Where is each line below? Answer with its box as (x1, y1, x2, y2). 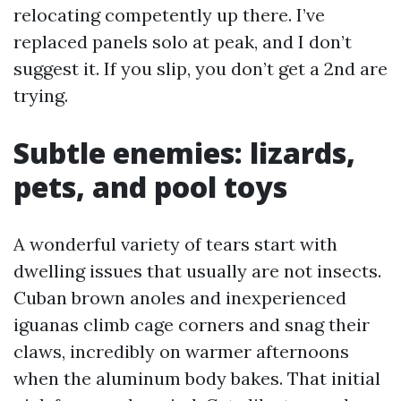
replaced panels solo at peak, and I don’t (13, 30, 352, 53)
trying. (13, 84, 68, 107)
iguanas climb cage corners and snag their (13, 313, 370, 336)
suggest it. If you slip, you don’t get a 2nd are (13, 57, 388, 80)
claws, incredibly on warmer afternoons (13, 340, 349, 363)
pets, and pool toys (13, 167, 287, 206)
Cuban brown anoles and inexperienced (13, 286, 346, 309)
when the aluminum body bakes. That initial (13, 367, 380, 389)
